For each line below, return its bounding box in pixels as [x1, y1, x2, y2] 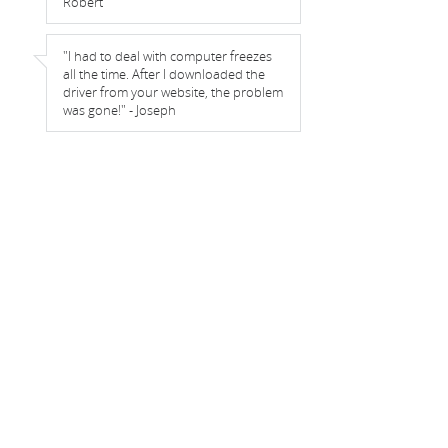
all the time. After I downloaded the [63, 65, 265, 83]
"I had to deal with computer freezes [63, 47, 272, 65]
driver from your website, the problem [63, 83, 283, 101]
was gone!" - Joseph [63, 101, 176, 119]
